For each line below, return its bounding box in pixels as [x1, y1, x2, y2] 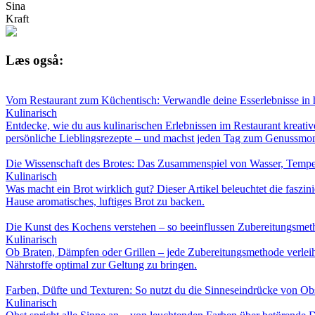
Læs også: [6, 52, 63, 67]
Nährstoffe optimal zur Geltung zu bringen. [6, 258, 197, 271]
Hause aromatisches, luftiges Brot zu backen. [6, 195, 205, 207]
